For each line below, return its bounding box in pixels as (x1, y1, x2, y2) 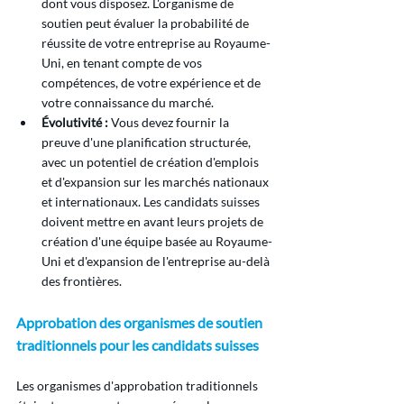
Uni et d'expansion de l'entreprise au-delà (41, 253, 272, 270)
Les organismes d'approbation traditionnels (16, 378, 261, 394)
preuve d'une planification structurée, (41, 134, 253, 151)
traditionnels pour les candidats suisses (16, 336, 259, 354)
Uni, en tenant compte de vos (41, 55, 205, 71)
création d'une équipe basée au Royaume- (41, 234, 272, 250)
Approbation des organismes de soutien (16, 314, 265, 332)
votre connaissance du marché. (41, 95, 214, 111)
